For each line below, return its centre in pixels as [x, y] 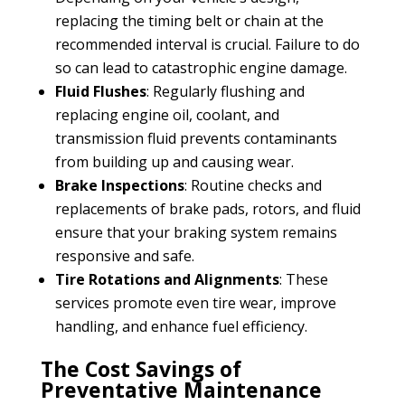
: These [303, 279]
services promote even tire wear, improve [195, 302]
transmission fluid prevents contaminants [196, 138]
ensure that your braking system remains [196, 232]
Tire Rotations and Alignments [167, 279]
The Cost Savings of [141, 368]
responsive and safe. [124, 255]
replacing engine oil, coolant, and [167, 114]
